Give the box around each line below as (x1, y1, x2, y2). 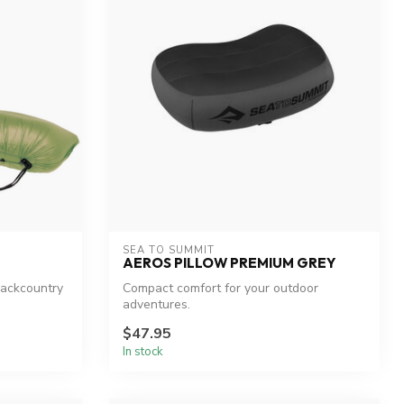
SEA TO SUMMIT (123, 243, 215, 258)
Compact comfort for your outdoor (123, 280, 318, 298)
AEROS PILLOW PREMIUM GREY (123, 254, 335, 272)
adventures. (123, 296, 190, 314)
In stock (123, 343, 163, 360)
